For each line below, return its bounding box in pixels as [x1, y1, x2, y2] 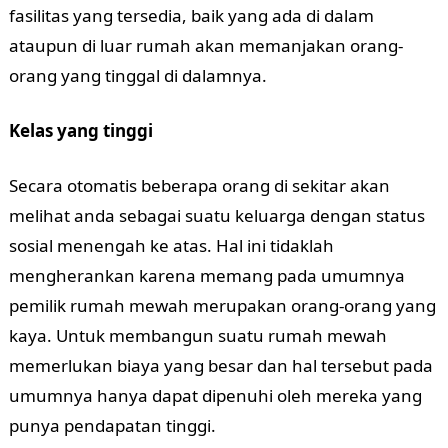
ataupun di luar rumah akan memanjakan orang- [8, 34, 403, 57]
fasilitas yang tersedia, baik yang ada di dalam [8, 4, 374, 27]
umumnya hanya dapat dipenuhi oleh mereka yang [8, 384, 422, 407]
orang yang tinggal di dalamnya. [8, 64, 267, 87]
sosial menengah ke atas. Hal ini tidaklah [8, 234, 334, 257]
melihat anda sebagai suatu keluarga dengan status [8, 204, 425, 227]
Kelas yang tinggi [8, 119, 153, 142]
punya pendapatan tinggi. [8, 414, 216, 437]
